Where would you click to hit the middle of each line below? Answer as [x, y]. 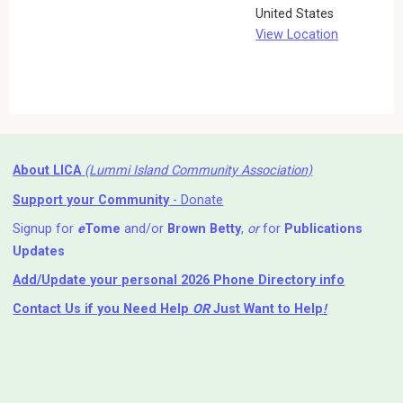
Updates [39, 251]
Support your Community [91, 200]
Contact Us [47, 309]
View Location [297, 34]
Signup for [45, 228]
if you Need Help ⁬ [137, 309]
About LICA [49, 171]
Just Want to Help [267, 309]
